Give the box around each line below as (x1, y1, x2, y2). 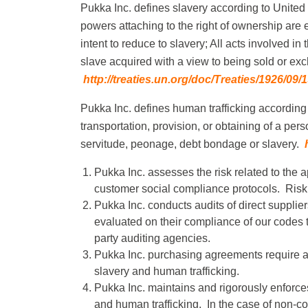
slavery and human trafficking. (94, 265, 239, 277)
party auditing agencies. (94, 232, 216, 244)
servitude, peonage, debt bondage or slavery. (80, 138, 305, 150)
